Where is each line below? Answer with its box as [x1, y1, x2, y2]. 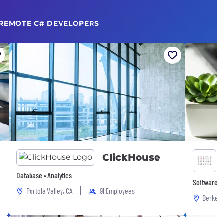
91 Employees [99, 186, 135, 195]
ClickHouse [102, 152, 160, 163]
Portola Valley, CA [26, 186, 73, 195]
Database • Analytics [16, 170, 72, 180]
